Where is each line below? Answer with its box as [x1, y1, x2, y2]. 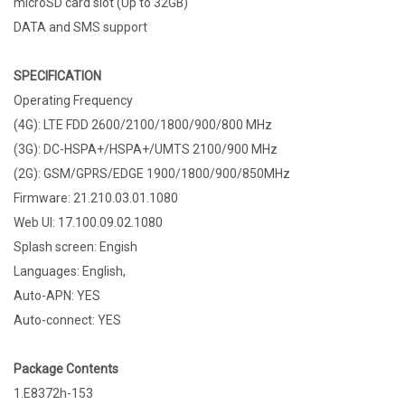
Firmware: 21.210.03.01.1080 [14, 191, 178, 206]
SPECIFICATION [14, 69, 101, 84]
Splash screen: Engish [14, 240, 137, 255]
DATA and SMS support [14, 20, 147, 35]
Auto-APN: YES [14, 288, 100, 304]
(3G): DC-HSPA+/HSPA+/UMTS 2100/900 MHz [14, 142, 278, 157]
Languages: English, [14, 264, 126, 279]
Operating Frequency [14, 93, 133, 108]
